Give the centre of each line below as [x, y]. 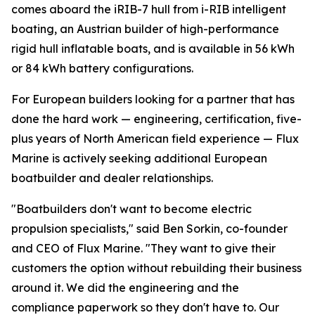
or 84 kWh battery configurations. [103, 69]
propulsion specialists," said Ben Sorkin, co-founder [149, 229]
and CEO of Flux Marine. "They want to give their [143, 249]
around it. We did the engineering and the [125, 288]
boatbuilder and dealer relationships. [112, 178]
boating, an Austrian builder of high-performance [145, 29]
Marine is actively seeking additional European [139, 159]
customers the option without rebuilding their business [156, 268]
